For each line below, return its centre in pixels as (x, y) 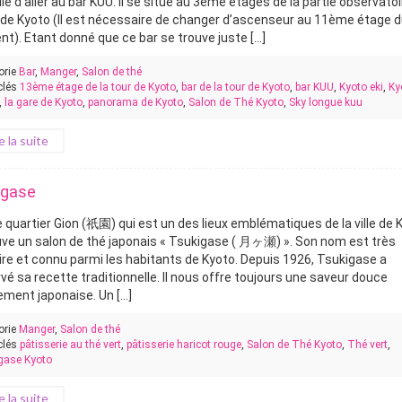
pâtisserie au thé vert (71, 345)
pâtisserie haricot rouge (184, 345)
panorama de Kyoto (136, 102)
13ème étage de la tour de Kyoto (98, 87)
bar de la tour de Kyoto (236, 87)
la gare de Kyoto (44, 102)
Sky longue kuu (326, 102)
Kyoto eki (362, 87)
